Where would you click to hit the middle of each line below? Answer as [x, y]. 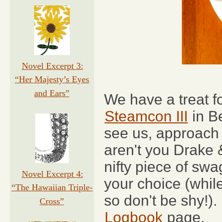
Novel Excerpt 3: [52, 66]
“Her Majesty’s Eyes [52, 79]
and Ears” [52, 93]
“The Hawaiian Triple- [52, 187]
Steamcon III [146, 116]
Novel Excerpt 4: [52, 174]
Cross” [52, 201]
